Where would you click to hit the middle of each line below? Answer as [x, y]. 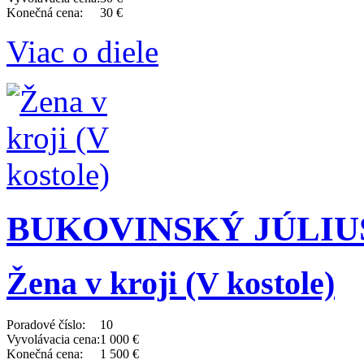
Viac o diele [82, 51]
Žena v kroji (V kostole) [171, 284]
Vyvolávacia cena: [53, 340]
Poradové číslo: [46, 325]
